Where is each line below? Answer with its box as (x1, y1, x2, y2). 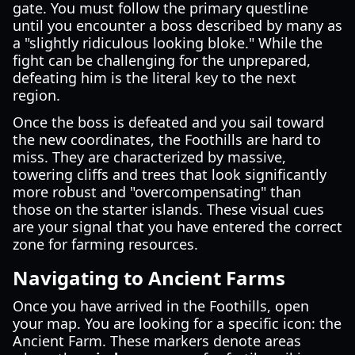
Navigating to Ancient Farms (13, 265, 285, 291)
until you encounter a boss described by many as (13, 16, 342, 35)
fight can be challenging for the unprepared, (13, 51, 311, 70)
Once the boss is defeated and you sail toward (13, 113, 324, 132)
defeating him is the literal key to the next (13, 68, 296, 87)
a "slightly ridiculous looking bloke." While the (13, 33, 323, 52)
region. (13, 86, 60, 105)
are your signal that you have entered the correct (13, 217, 342, 236)
